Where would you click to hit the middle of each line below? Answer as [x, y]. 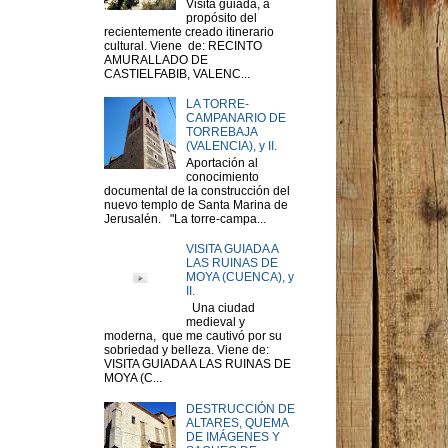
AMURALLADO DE [156, 59]
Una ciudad [220, 307]
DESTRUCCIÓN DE [240, 408]
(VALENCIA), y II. [231, 146]
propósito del [221, 17]
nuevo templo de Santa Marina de [196, 204]
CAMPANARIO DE [235, 118]
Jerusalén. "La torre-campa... [185, 218]
